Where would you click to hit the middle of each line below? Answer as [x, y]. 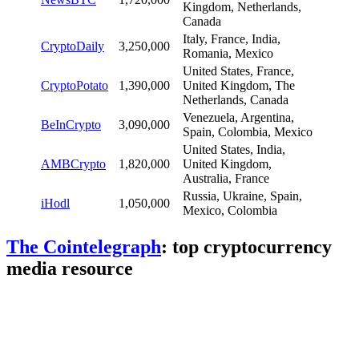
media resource [70, 268]
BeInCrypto [71, 124]
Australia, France [228, 178]
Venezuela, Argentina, [238, 117]
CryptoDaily [73, 46]
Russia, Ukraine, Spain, [242, 196]
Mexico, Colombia [230, 210]
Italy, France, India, [232, 38]
